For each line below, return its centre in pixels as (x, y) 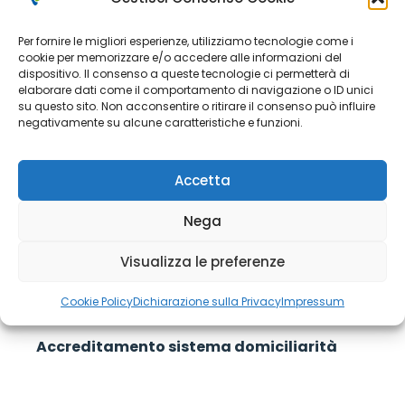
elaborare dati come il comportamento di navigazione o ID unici (196, 90)
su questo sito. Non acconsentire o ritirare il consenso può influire (197, 106)
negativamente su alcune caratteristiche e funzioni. (160, 122)
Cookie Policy (97, 301)
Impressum (313, 301)
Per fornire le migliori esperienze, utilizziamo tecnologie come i (186, 41)
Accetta (202, 180)
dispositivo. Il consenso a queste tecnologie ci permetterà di (184, 74)
